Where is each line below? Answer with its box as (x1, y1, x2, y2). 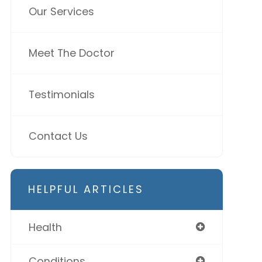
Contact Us (28, 129, 88, 144)
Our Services (28, 4, 94, 19)
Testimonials (28, 87, 95, 102)
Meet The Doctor (28, 46, 115, 61)
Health (28, 220, 62, 235)
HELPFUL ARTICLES (27, 182, 144, 197)
